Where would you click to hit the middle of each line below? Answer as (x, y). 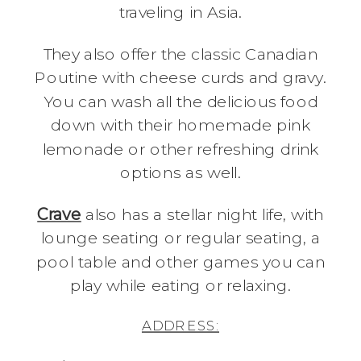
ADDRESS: (180, 325)
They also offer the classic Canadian (180, 54)
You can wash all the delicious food (180, 101)
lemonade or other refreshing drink (180, 148)
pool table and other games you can (180, 261)
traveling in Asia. (180, 12)
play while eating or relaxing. (180, 285)
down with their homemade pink (180, 125)
